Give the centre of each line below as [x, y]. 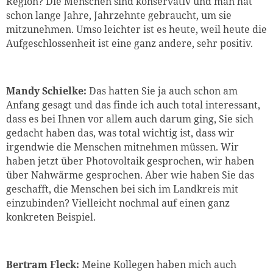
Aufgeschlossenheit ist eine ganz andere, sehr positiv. [129, 44]
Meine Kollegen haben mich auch [159, 264]
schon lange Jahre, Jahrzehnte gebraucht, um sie [119, 16]
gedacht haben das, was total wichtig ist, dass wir [120, 133]
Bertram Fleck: [44, 264]
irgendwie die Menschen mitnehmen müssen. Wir [122, 147]
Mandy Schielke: [46, 91]
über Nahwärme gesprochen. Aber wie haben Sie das [130, 175]
